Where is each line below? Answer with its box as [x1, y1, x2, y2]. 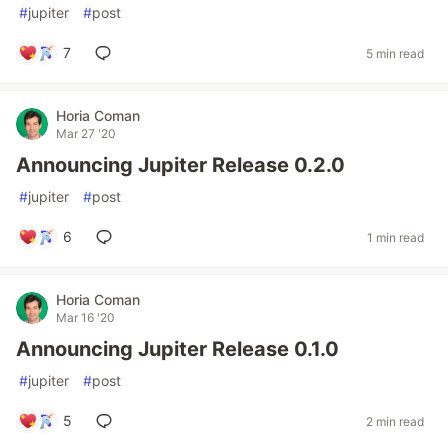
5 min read [366, 45, 424, 61]
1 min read [367, 229, 424, 245]
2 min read [366, 413, 424, 429]
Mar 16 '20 [56, 310, 115, 325]
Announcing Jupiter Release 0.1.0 [16, 337, 339, 361]
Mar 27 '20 [56, 126, 116, 141]
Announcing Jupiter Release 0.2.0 [16, 153, 345, 177]
